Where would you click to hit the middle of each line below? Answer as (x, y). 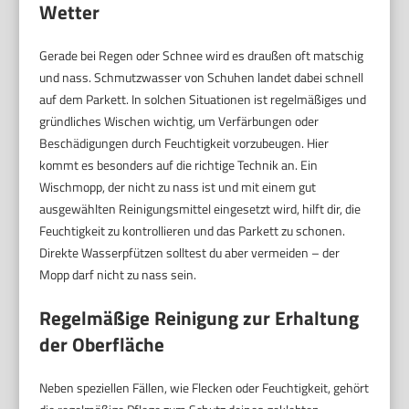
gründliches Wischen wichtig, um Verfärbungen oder (179, 121)
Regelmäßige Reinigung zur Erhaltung (199, 318)
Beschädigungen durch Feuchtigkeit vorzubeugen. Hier (184, 143)
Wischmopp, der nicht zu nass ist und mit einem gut (178, 187)
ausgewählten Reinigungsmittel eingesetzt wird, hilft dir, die (200, 209)
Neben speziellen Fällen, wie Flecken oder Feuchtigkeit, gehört (204, 388)
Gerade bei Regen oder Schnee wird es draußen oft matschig (202, 56)
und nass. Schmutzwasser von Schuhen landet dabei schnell (202, 78)
